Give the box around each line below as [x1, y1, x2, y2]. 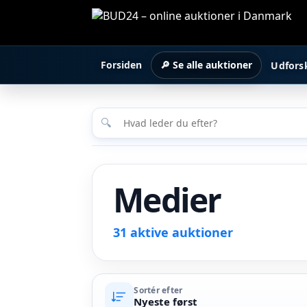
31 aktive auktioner [113, 224, 234, 241]
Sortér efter [134, 284, 183, 296]
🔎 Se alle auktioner [160, 58, 253, 71]
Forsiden [101, 58, 143, 71]
